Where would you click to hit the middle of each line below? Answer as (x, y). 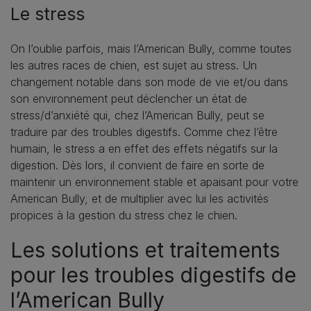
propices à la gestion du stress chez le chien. (124, 215)
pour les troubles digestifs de (153, 275)
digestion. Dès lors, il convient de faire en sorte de (137, 165)
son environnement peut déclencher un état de (129, 98)
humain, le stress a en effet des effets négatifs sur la (144, 148)
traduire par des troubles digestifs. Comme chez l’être (144, 132)
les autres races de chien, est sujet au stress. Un (134, 65)
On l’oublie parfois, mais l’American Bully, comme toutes (151, 48)
